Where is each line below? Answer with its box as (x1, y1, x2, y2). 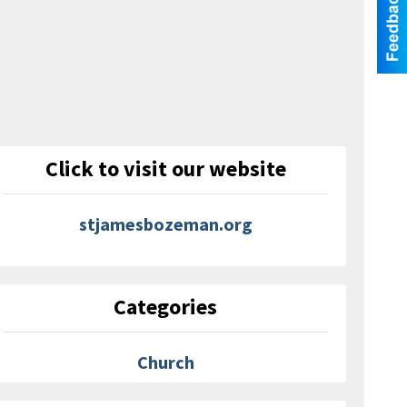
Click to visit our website (45, 154, 286, 183)
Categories (114, 292, 218, 321)
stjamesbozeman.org (78, 212, 253, 235)
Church (136, 350, 194, 373)
